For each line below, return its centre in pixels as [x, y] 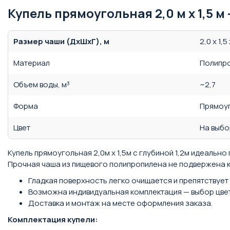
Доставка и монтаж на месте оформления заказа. [120, 203]
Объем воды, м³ [42, 84]
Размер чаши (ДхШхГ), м [61, 41]
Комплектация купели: [53, 219]
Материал [32, 63]
